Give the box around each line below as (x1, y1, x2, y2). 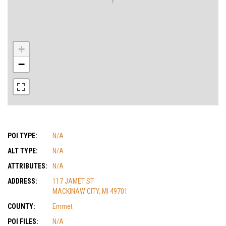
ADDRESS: (8, 177, 37, 185)
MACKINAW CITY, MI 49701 (52, 187, 128, 195)
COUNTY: (8, 202, 35, 210)
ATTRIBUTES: (8, 162, 47, 170)
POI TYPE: (8, 132, 37, 140)
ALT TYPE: (8, 147, 38, 155)
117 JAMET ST (52, 177, 94, 185)
